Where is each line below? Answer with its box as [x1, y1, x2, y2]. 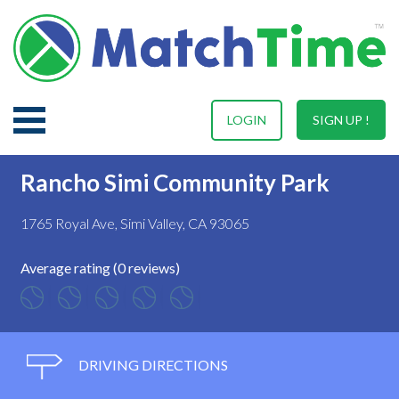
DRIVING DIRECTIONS [76, 355, 228, 373]
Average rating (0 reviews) [20, 258, 180, 276]
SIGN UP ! [313, 111, 370, 127]
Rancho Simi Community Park [20, 167, 330, 197]
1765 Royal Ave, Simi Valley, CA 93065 [20, 214, 249, 232]
